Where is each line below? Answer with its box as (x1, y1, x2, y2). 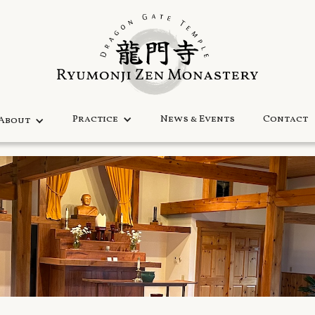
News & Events (160, 112, 235, 127)
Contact (262, 112, 308, 127)
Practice (72, 112, 118, 127)
